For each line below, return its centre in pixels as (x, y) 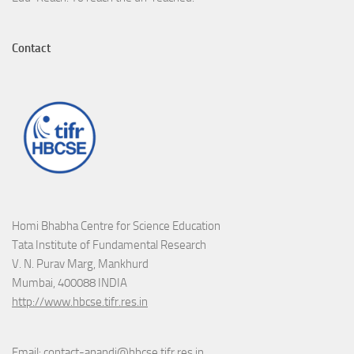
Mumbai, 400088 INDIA (70, 283)
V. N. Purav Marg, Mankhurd (80, 264)
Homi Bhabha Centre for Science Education (116, 226)
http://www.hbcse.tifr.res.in (80, 302)
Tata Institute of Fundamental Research (109, 245)
